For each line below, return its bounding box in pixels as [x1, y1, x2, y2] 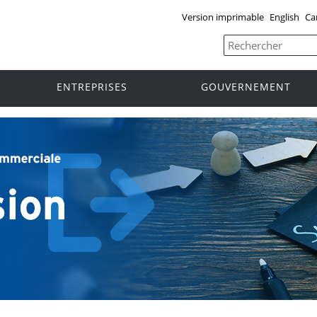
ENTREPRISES [57, 80, 127, 94]
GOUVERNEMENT [201, 80, 291, 94]
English [269, 10, 299, 23]
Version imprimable [181, 10, 264, 23]
